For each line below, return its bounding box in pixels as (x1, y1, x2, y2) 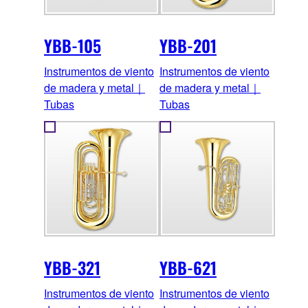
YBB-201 (159, 33, 217, 58)
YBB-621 (159, 255, 217, 280)
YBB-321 (44, 255, 100, 280)
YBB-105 (44, 33, 101, 58)
